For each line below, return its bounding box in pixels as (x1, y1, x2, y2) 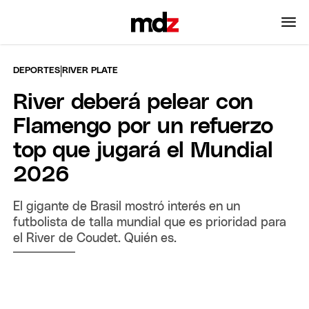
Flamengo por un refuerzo (13, 115, 274, 138)
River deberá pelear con (13, 91, 254, 114)
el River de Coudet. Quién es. (13, 232, 177, 245)
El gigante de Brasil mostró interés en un (13, 200, 241, 213)
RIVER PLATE (62, 66, 119, 75)
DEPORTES (13, 66, 61, 75)
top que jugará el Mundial (13, 139, 274, 162)
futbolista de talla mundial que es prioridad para (13, 216, 287, 229)
